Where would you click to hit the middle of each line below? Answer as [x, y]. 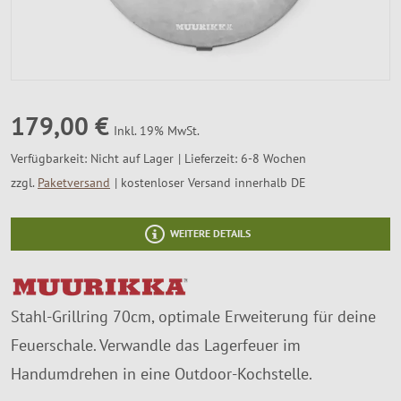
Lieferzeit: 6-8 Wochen [243, 158]
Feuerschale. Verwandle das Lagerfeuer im [156, 345]
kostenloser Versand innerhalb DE [212, 182]
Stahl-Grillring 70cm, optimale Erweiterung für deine [193, 316]
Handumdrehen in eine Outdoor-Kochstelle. [162, 373]
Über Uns [46, 47]
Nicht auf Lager [132, 158]
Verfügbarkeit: [51, 158]
